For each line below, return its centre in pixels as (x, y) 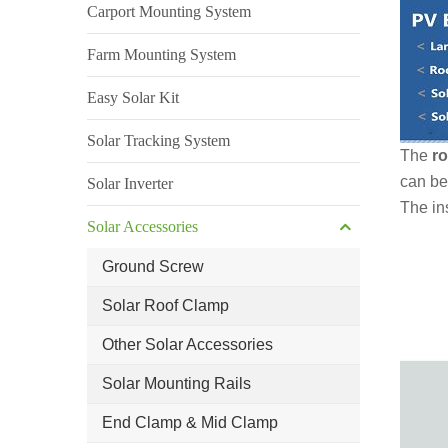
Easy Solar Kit (133, 97)
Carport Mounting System (169, 11)
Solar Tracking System (158, 140)
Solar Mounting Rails (176, 383)
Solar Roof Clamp (165, 305)
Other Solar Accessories (187, 344)
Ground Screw (153, 266)
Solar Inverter (130, 183)
